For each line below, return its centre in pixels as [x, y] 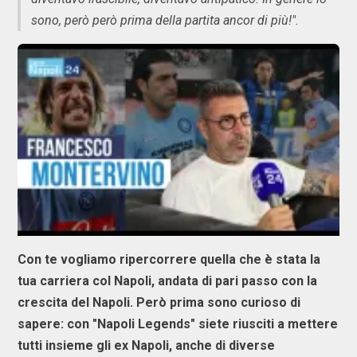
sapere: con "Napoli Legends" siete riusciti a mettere [178, 324]
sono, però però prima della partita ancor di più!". [165, 21]
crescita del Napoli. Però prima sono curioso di [159, 302]
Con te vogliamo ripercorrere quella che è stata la [169, 259]
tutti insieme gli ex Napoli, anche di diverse [146, 345]
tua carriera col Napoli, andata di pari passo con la [167, 280]
